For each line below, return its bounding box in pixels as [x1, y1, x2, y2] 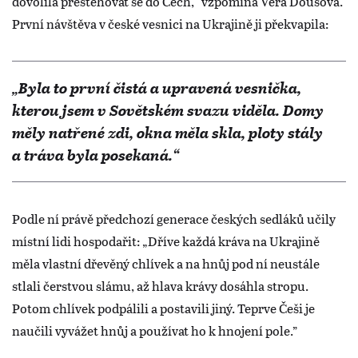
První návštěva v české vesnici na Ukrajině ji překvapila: [12, 14, 331, 34]
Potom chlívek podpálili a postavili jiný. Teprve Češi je [12, 299, 315, 318]
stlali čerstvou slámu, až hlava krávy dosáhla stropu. [12, 276, 308, 296]
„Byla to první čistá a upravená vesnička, [12, 77, 301, 99]
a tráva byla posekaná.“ [12, 144, 182, 166]
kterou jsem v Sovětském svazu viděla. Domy [12, 99, 324, 121]
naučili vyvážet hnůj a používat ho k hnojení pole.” [12, 321, 300, 340]
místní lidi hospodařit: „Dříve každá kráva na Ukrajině [12, 232, 320, 251]
